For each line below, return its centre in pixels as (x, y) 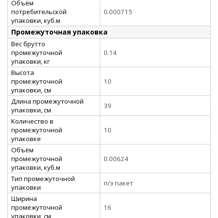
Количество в (32, 121)
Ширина (24, 198)
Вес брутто (28, 44)
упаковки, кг (30, 61)
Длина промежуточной (47, 101)
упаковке (26, 138)
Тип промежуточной (43, 178)
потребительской (39, 11)
